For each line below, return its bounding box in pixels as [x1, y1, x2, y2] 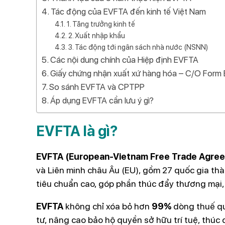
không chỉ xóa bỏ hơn [63, 200, 152, 211]
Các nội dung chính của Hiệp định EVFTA [50, 54, 199, 65]
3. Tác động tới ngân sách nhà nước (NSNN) [68, 42, 208, 52]
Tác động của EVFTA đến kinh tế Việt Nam [51, 6, 206, 17]
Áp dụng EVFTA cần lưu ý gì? [50, 95, 154, 105]
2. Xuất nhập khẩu [68, 31, 125, 40]
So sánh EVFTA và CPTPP [49, 81, 145, 92]
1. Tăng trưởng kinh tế [66, 19, 135, 29]
